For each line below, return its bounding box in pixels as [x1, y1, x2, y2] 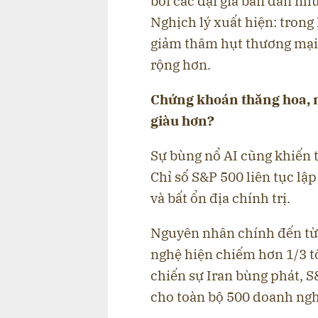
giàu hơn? [150, 111, 214, 129]
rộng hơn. [150, 55, 211, 73]
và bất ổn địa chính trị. [150, 189, 290, 207]
